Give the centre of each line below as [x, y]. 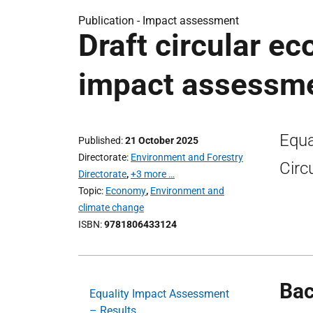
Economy [126, 191]
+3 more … [153, 174]
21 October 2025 [162, 140]
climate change [111, 208]
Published [100, 140]
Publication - [110, 21]
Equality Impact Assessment [159, 294]
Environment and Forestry [187, 157]
